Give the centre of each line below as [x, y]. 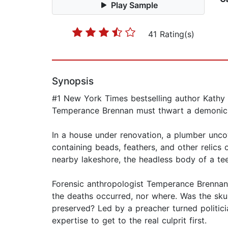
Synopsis [73, 81]
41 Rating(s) [171, 34]
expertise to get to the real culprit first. [129, 221]
